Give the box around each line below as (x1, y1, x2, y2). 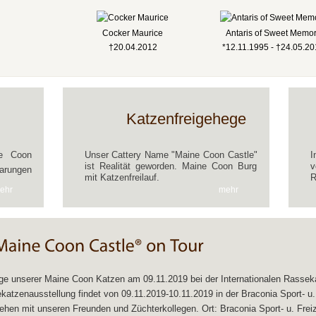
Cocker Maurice (102, 28, 163, 38)
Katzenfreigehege (126, 110, 246, 128)
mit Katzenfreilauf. (84, 172, 159, 183)
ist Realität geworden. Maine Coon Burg (84, 161, 257, 171)
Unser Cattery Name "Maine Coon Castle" (84, 150, 257, 160)
